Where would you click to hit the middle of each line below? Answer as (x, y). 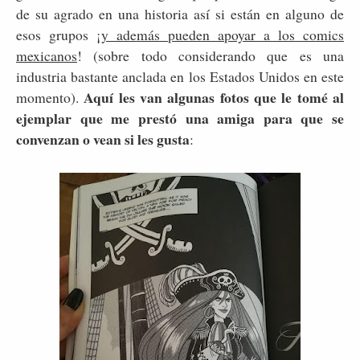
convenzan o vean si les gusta (103, 139)
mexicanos (47, 56)
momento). (50, 98)
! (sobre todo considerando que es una (211, 56)
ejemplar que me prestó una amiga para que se (180, 119)
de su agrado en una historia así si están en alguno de (180, 14)
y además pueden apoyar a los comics (223, 35)
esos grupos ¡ (59, 35)
